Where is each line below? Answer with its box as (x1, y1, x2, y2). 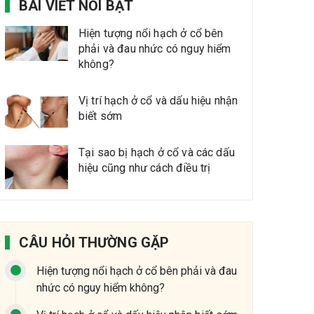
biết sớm (78, 109, 123, 123)
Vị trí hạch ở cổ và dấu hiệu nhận (78, 94, 238, 107)
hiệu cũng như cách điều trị (78, 161, 211, 175)
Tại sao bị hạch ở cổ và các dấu (78, 146, 235, 159)
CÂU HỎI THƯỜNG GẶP (19, 233, 170, 251)
